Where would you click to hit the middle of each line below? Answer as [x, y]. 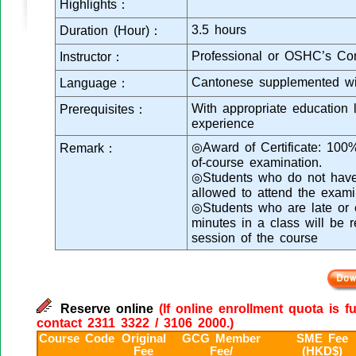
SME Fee [322, 339]
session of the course [255, 238]
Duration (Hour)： [111, 30]
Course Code [76, 339]
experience [223, 123]
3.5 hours [219, 29]
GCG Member [221, 339]
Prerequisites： [103, 109]
